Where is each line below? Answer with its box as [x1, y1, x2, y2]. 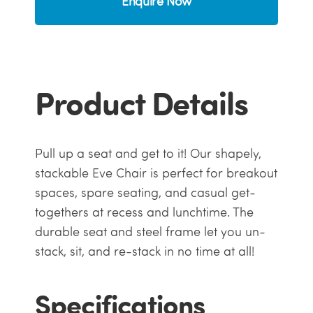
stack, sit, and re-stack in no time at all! [34, 243, 258, 260]
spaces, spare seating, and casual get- [34, 184, 256, 201]
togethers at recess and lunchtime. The [34, 204, 254, 221]
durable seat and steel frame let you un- [34, 224, 265, 240]
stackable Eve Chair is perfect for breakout [34, 165, 277, 182]
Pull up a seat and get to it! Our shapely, [34, 145, 261, 162]
